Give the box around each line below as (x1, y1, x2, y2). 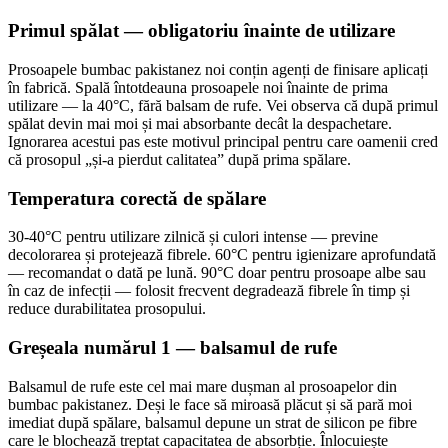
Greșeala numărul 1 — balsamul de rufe (8, 337, 337, 358)
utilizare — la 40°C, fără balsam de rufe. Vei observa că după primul (8, 96, 438, 114)
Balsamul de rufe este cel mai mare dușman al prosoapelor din (8, 377, 397, 395)
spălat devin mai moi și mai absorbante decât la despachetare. (8, 114, 392, 132)
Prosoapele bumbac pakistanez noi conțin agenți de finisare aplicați (8, 60, 428, 78)
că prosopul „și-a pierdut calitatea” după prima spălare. (8, 150, 351, 168)
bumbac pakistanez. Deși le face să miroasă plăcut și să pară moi (8, 395, 412, 413)
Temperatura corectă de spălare (8, 187, 266, 209)
